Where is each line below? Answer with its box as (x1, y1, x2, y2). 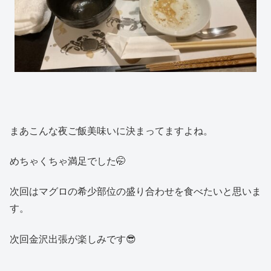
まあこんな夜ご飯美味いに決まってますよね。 (10, 125, 213, 136)
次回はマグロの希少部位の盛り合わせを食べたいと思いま (10, 186, 261, 197)
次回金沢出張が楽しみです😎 (10, 233, 136, 244)
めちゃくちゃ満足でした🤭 (10, 156, 126, 166)
